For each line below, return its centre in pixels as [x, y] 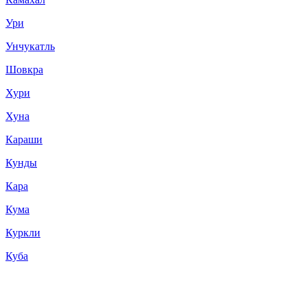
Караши [24, 139]
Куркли [23, 233]
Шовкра [24, 70]
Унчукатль [30, 46]
